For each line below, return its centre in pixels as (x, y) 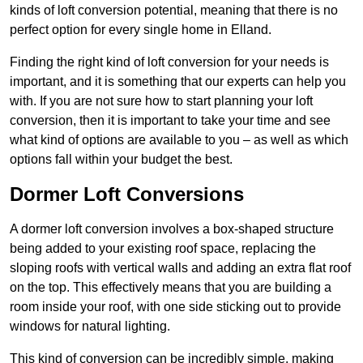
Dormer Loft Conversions (127, 194)
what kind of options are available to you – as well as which (179, 140)
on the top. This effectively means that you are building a (171, 288)
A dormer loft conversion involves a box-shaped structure (172, 229)
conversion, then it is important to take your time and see (170, 121)
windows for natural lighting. (90, 327)
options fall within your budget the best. (121, 160)
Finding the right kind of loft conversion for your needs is (169, 62)
